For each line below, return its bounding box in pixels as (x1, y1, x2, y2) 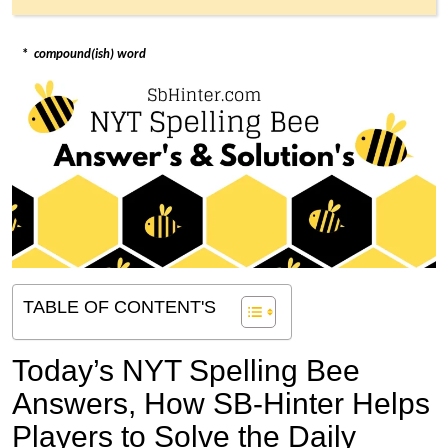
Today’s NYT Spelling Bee (12, 354, 360, 388)
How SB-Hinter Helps (144, 387, 430, 421)
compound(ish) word (34, 47, 146, 61)
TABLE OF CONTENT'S (23, 296, 216, 317)
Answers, (12, 387, 144, 421)
